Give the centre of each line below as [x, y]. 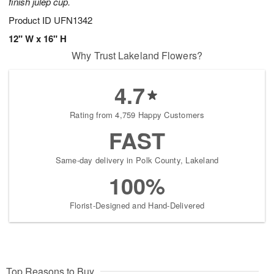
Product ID [31, 20]
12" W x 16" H [38, 39]
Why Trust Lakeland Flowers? [137, 56]
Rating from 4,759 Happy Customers [137, 115]
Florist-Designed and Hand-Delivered [137, 206]
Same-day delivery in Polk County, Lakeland [137, 160]
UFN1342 [73, 20]
